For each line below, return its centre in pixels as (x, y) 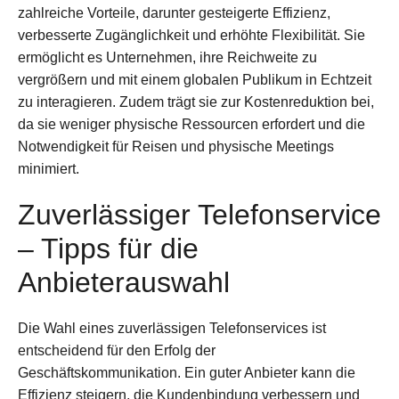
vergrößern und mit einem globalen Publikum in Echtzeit (195, 80)
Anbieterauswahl (124, 283)
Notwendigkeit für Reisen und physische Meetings (176, 147)
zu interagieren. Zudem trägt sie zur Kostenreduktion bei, (196, 102)
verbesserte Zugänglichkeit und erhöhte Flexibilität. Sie (191, 36)
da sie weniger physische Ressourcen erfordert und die (191, 125)
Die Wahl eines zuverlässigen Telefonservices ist (172, 329)
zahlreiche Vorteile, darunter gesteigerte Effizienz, (174, 13)
